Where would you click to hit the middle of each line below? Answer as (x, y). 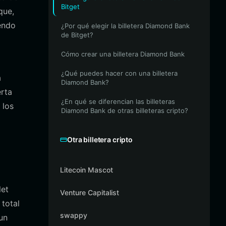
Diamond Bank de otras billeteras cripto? (125, 110)
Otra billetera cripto (100, 139)
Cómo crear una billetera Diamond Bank (123, 54)
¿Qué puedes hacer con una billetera (119, 73)
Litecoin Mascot (87, 170)
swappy (74, 215)
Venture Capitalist (90, 192)
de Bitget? (77, 35)
